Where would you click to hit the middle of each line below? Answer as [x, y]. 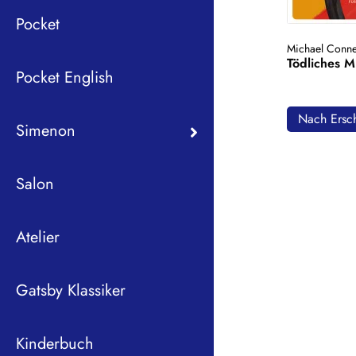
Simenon [46, 130]
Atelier [38, 237]
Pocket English [65, 77]
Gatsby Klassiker [71, 290]
